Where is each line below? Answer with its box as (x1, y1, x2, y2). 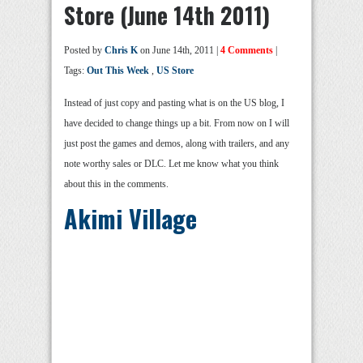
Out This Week (87, 65, 149, 77)
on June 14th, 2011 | (138, 45, 220, 57)
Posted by (64, 45, 105, 57)
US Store (156, 65, 194, 77)
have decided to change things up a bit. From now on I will (64, 117, 289, 130)
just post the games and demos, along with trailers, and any (64, 138, 289, 150)
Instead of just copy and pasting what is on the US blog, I (64, 97, 284, 109)
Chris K (105, 45, 138, 57)
